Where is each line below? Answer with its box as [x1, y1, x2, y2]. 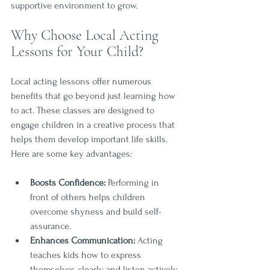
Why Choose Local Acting [11, 27, 162, 44]
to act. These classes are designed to [11, 105, 157, 116]
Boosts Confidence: [30, 177, 105, 188]
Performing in [105, 177, 162, 188]
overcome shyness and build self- [30, 206, 162, 217]
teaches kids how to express [30, 250, 143, 260]
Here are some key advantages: [11, 148, 132, 159]
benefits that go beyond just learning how [11, 90, 178, 101]
